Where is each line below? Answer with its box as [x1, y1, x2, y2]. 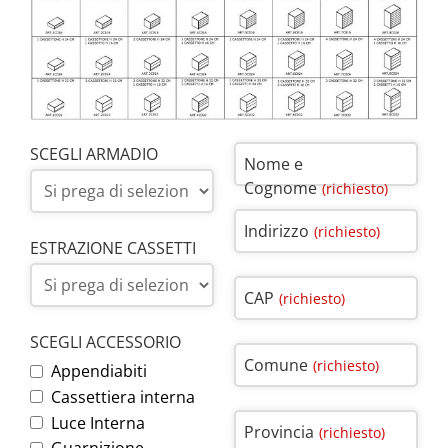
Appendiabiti [51, 360, 147, 383]
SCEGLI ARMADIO [30, 143, 158, 166]
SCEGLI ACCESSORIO [30, 331, 181, 354]
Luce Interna [51, 411, 145, 434]
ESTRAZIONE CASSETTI [30, 237, 196, 260]
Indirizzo [244, 220, 309, 243]
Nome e [244, 153, 303, 176]
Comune [244, 354, 308, 377]
